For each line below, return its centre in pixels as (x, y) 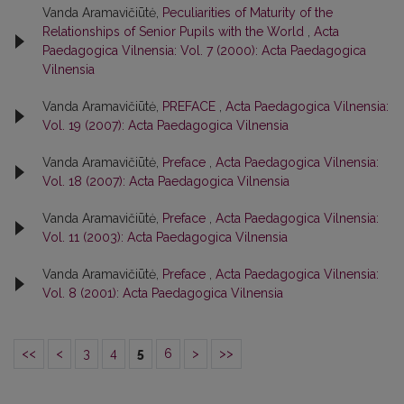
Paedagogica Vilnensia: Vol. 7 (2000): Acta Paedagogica (204, 50)
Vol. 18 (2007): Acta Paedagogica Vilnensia (166, 181)
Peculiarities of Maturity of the (248, 13)
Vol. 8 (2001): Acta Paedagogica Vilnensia (163, 293)
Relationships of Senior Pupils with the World (175, 32)
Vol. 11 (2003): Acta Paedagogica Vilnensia (165, 237)
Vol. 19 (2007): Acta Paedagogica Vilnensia (165, 125)
